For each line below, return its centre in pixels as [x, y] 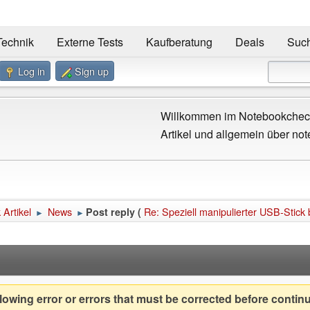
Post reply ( [113, 212]
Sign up [92, 71]
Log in [31, 71]
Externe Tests [90, 42]
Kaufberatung [179, 42]
